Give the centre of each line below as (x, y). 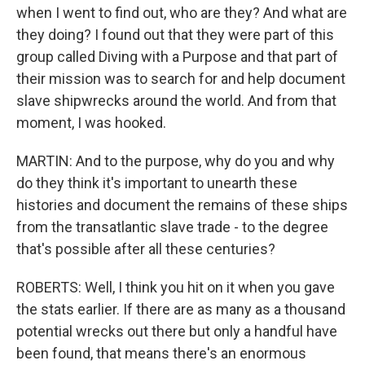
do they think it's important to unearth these (157, 183)
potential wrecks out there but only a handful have (177, 331)
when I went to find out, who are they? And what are (182, 13)
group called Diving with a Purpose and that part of (177, 57)
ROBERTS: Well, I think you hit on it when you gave (176, 287)
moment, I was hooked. (91, 123)
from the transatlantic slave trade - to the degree (172, 227)
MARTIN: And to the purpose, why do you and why (176, 161)
